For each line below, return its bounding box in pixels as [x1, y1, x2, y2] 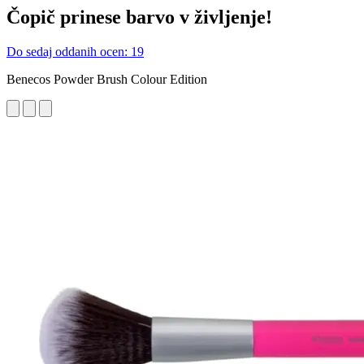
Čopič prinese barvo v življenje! [6, 6, 272, 28]
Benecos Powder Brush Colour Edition [6, 71, 207, 86]
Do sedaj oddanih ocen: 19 [6, 44, 144, 58]
